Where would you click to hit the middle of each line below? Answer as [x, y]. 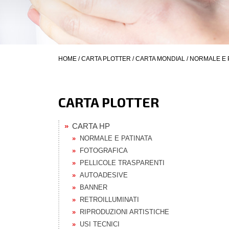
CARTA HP [91, 126]
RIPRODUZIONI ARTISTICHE [124, 212]
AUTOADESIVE [104, 175]
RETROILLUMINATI [109, 200]
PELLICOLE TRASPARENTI [122, 163]
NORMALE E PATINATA [116, 138]
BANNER [94, 187]
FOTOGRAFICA [104, 151]
